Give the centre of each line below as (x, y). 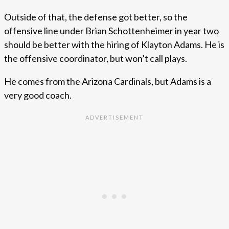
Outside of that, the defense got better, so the (96, 17)
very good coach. (38, 95)
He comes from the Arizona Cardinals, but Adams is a (108, 82)
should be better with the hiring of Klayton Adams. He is (114, 45)
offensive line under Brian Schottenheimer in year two (111, 31)
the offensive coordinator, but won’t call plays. (96, 59)
